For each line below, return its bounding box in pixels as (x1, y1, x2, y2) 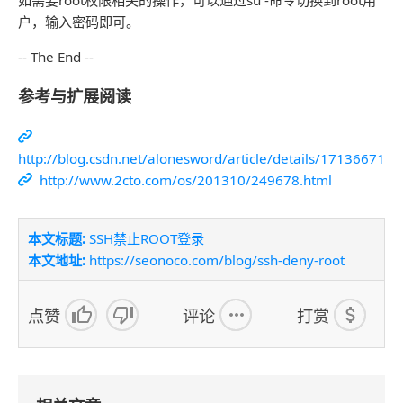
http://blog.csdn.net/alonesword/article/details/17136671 (18, 149, 385, 168)
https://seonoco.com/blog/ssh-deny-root (85, 251, 345, 270)
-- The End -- (18, 47, 94, 66)
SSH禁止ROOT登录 (85, 229, 204, 248)
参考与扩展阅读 (18, 85, 131, 108)
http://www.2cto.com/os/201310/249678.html (36, 171, 332, 190)
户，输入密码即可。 (18, 12, 139, 31)
